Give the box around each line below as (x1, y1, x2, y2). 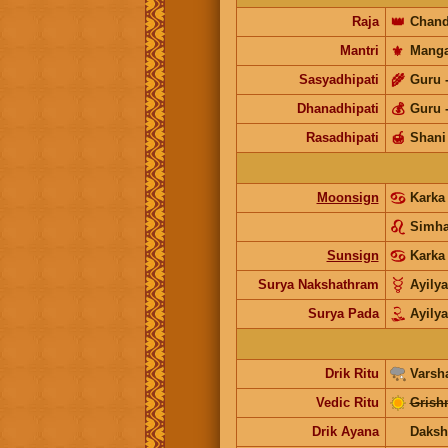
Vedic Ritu (315, 394, 379, 410)
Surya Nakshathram (257, 276, 379, 292)
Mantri (339, 42, 379, 58)
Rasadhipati (305, 129, 379, 145)
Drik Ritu (324, 365, 379, 381)
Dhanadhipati (296, 100, 379, 116)
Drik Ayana (311, 423, 379, 439)
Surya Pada (307, 305, 379, 321)
